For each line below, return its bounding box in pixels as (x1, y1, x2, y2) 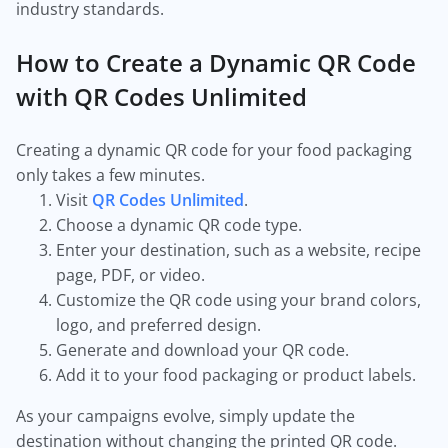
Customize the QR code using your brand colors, (56, 289, 421, 311)
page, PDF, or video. (56, 264, 205, 286)
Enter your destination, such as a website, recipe (56, 239, 421, 261)
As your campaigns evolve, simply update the (16, 405, 355, 427)
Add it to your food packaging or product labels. (56, 364, 416, 386)
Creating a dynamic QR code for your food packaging (16, 139, 412, 161)
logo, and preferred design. (56, 314, 261, 336)
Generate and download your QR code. (56, 339, 349, 361)
